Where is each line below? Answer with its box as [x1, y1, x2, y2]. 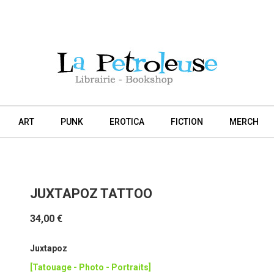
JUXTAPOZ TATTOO [29, 186, 152, 201]
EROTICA [109, 117, 144, 127]
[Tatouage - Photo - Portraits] [29, 262, 151, 273]
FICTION [170, 117, 203, 127]
